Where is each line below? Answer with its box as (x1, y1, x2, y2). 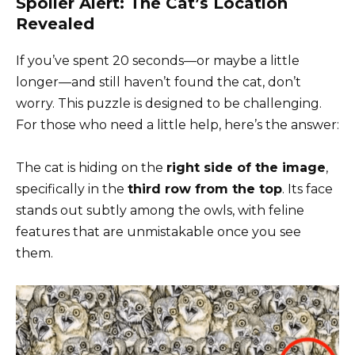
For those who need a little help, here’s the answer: (16, 117, 339, 133)
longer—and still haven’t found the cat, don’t (16, 74, 301, 90)
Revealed (16, 14, 94, 34)
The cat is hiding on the (16, 160, 166, 176)
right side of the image (166, 160, 326, 176)
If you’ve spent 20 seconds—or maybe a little (16, 53, 300, 69)
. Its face (282, 181, 333, 197)
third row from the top (128, 181, 282, 197)
